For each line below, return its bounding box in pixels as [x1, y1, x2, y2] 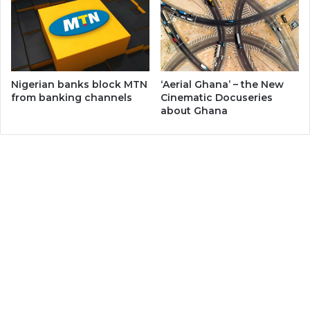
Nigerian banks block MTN [11, 77, 147, 91]
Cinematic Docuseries [161, 91, 273, 104]
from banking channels [11, 91, 132, 104]
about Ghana [161, 104, 228, 117]
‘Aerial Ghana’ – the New [161, 77, 284, 91]
